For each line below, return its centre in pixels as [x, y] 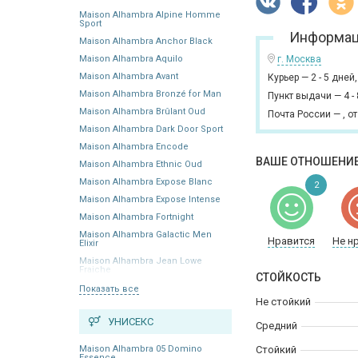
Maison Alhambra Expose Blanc [146, 181]
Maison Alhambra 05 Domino [141, 348]
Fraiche [95, 269]
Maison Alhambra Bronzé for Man [150, 93]
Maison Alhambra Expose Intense [150, 199]
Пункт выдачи [300, 96]
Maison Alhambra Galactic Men [145, 234]
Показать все [109, 288]
